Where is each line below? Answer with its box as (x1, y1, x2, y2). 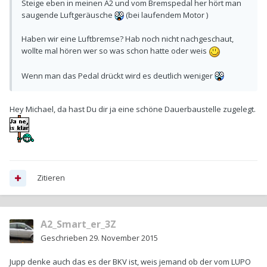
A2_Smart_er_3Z (41, 218, 116, 231)
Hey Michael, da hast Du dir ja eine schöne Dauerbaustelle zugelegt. (10, 103, 256, 114)
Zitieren (37, 172, 65, 184)
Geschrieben (41, 232, 89, 244)
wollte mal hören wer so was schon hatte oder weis (21, 45, 209, 57)
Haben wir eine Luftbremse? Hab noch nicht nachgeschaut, (21, 33, 234, 45)
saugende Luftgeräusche (21, 10, 114, 21)
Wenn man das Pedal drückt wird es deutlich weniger (21, 70, 215, 81)
